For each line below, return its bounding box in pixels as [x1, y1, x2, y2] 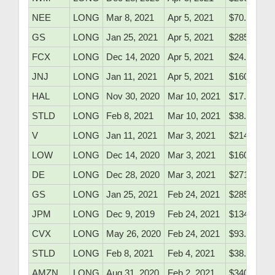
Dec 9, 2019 [106, 209, 155, 220]
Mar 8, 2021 [106, 12, 154, 23]
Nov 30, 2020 [106, 91, 160, 102]
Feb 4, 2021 [168, 248, 215, 259]
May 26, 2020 [106, 228, 161, 239]
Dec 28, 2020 [106, 169, 160, 180]
